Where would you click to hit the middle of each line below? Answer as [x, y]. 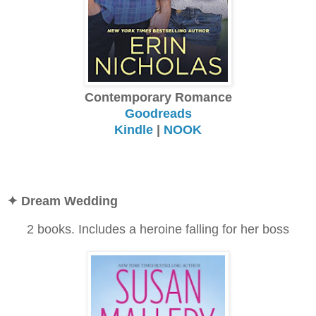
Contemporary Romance [158, 97]
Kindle [134, 129]
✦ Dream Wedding [62, 201]
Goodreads [158, 113]
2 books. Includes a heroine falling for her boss [158, 229]
